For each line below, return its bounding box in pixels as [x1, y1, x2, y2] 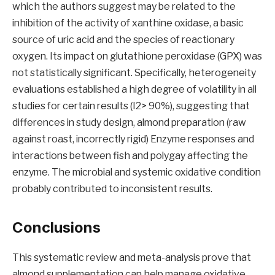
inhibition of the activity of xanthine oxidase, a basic [12, 17, 244, 29]
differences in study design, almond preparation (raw [12, 116, 246, 128]
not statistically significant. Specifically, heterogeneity [12, 66, 256, 79]
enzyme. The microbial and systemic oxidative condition [12, 166, 261, 178]
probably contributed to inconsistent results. [12, 182, 212, 195]
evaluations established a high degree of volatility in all [12, 83, 257, 95]
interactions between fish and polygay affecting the [12, 149, 248, 161]
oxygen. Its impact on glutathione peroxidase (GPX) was [12, 50, 262, 62]
